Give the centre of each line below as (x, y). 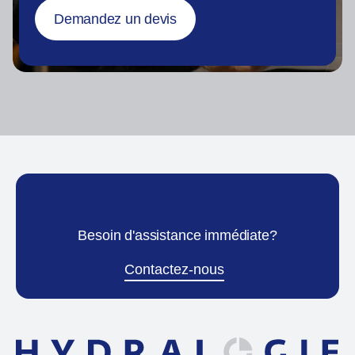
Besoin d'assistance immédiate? (177, 236)
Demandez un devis (115, 19)
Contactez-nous (174, 270)
